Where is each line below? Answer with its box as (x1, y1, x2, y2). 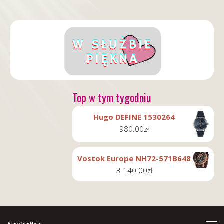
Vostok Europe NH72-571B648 (77, 153, 191, 163)
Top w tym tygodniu (72, 89, 151, 105)
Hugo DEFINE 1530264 (93, 112, 175, 122)
